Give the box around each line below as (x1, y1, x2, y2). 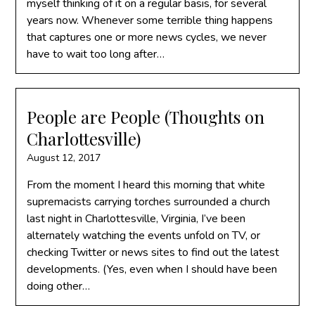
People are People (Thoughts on (27, 105, 265, 128)
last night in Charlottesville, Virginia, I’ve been (27, 211, 246, 226)
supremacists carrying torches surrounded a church (27, 194, 271, 210)
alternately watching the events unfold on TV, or (27, 228, 261, 243)
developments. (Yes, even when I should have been (27, 262, 278, 277)
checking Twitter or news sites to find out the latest (27, 245, 280, 260)
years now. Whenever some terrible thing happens (27, 13, 274, 28)
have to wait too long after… (27, 46, 165, 62)
